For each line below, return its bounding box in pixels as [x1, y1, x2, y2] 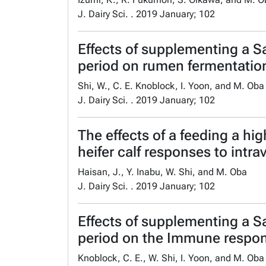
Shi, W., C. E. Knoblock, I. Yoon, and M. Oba [78, 80, 264, 91]
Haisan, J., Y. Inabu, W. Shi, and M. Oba [78, 166, 247, 178]
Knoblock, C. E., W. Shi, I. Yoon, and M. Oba [78, 252, 264, 264]
